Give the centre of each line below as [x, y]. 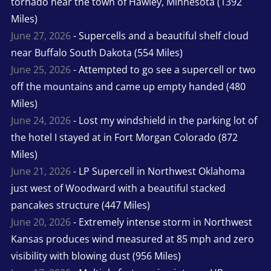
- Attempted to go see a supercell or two [163, 69]
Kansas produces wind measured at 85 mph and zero [132, 239]
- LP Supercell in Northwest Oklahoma [158, 171]
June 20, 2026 [41, 222]
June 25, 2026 [41, 69]
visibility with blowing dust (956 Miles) [96, 256]
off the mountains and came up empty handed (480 [128, 86]
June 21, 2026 [41, 171]
